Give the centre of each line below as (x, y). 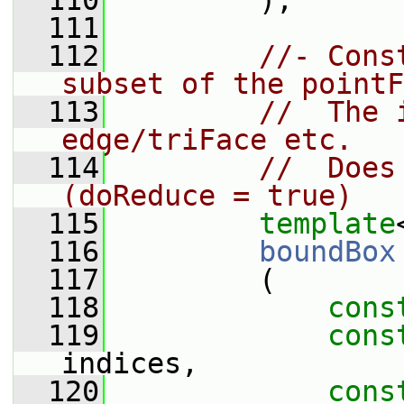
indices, (130, 363)
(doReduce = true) (207, 196)
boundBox (327, 252)
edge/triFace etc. (207, 140)
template (327, 224)
